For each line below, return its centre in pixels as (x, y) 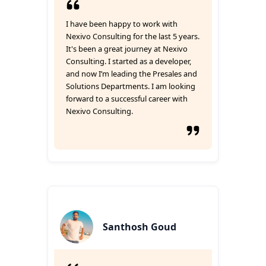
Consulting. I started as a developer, (129, 61)
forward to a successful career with (127, 99)
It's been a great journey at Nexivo (127, 49)
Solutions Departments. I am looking (131, 86)
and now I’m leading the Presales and (132, 74)
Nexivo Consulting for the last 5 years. (133, 36)
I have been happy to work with (122, 24)
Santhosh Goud (140, 227)
